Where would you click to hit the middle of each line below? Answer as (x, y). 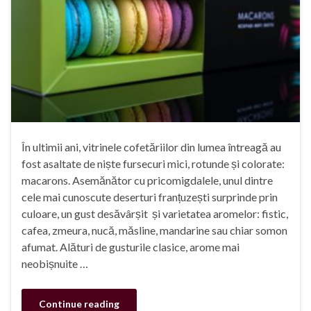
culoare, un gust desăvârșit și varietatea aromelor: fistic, (155, 213)
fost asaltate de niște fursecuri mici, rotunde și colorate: (153, 163)
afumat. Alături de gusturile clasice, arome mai (131, 246)
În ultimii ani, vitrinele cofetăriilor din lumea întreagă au (151, 146)
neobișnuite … (55, 263)
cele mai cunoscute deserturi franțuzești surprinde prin (150, 196)
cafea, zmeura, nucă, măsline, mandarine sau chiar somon (154, 230)
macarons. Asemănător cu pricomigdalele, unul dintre (147, 180)
